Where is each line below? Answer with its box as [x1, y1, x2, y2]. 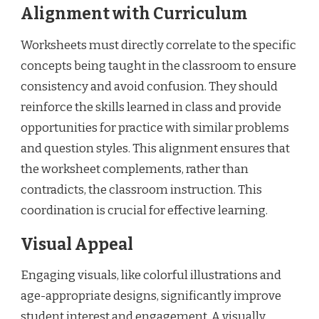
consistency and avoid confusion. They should [21, 78, 278, 94]
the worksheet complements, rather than [21, 161, 249, 177]
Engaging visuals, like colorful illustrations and [21, 268, 281, 283]
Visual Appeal [21, 234, 133, 254]
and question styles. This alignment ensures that [21, 140, 290, 156]
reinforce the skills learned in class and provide [21, 99, 281, 115]
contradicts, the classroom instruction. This [21, 182, 262, 197]
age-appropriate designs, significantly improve [21, 288, 281, 304]
